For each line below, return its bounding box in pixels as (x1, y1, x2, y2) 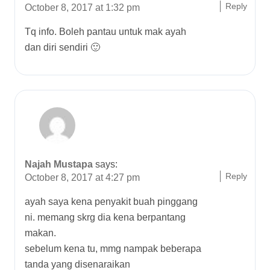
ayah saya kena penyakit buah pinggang (25, 196, 198, 207)
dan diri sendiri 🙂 (25, 42, 100, 52)
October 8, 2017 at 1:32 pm (25, 2, 140, 13)
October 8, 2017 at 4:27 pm (25, 172, 140, 183)
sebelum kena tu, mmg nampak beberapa (25, 243, 201, 254)
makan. (25, 228, 56, 238)
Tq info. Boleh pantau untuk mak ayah (25, 27, 186, 37)
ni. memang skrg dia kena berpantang (25, 212, 186, 222)
